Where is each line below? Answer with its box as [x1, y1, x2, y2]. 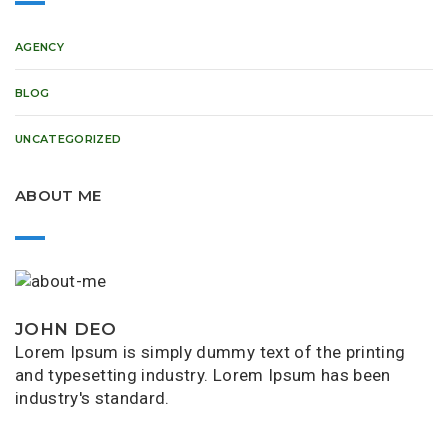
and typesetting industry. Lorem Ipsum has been [15, 365, 391, 386]
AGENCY [15, 39, 65, 54]
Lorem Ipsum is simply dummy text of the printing [15, 342, 406, 363]
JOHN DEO [15, 319, 117, 340]
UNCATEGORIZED [15, 131, 122, 146]
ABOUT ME [15, 185, 102, 205]
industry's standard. [15, 388, 170, 409]
